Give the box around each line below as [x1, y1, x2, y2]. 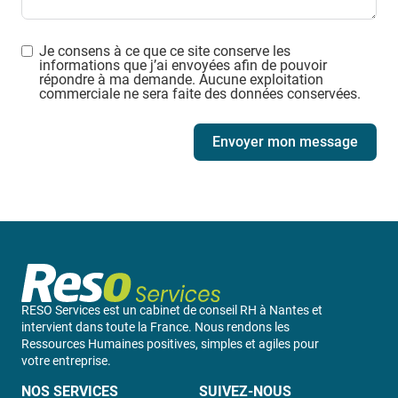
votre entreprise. [21, 354, 111, 369]
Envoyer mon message [212, 133, 358, 151]
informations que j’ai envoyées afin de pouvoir [39, 57, 327, 75]
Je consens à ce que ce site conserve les [39, 43, 291, 60]
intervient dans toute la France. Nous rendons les [21, 320, 290, 335]
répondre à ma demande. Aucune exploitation [39, 71, 323, 89]
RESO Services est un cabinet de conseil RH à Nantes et [21, 303, 322, 318]
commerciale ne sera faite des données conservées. [39, 85, 361, 103]
